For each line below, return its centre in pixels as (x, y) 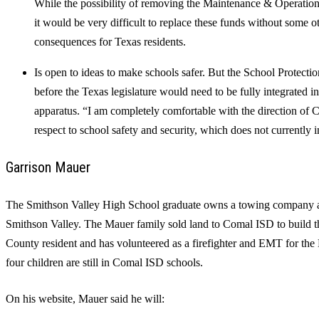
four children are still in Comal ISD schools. (104, 263)
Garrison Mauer (48, 167)
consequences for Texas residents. (110, 42)
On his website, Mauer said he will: (85, 299)
